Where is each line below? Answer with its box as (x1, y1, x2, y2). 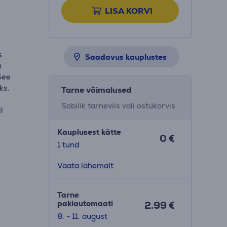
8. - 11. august (57, 211, 107, 221)
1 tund (57, 140, 79, 149)
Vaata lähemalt (57, 161, 113, 170)
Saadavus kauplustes (85, 52, 167, 62)
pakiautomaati (57, 199, 113, 208)
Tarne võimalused (61, 85, 131, 95)
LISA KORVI (104, 6, 153, 16)
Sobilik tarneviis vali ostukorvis (61, 101, 175, 110)
